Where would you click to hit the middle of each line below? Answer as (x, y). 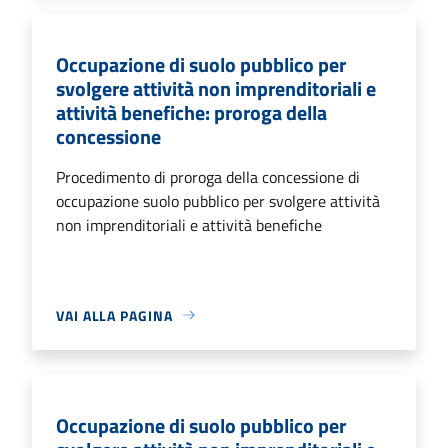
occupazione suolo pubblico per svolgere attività (218, 200)
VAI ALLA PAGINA (114, 315)
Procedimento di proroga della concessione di (208, 176)
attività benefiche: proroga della (191, 112)
